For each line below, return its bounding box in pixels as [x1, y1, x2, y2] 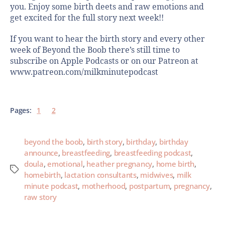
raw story [24, 192, 57, 202]
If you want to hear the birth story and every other [10, 34, 205, 45]
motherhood [81, 181, 126, 191]
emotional [47, 159, 83, 169]
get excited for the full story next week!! [10, 13, 164, 24]
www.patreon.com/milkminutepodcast [10, 67, 158, 78]
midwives [140, 170, 173, 180]
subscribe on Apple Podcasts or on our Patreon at [10, 56, 198, 67]
